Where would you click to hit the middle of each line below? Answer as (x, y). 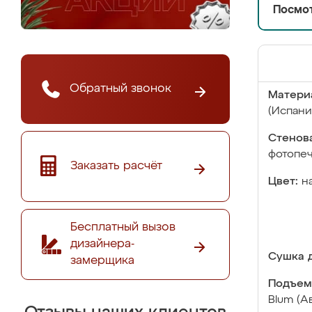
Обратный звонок (120, 88)
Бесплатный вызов (123, 227)
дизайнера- (102, 244)
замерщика (102, 260)
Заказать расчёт (116, 166)
